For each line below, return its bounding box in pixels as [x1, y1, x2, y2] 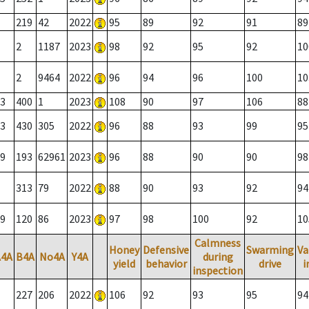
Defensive [143, 243, 189, 257]
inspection [192, 263, 243, 278]
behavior [145, 257, 187, 271]
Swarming [246, 243, 294, 257]
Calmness [195, 236, 241, 250]
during [202, 250, 233, 264]
